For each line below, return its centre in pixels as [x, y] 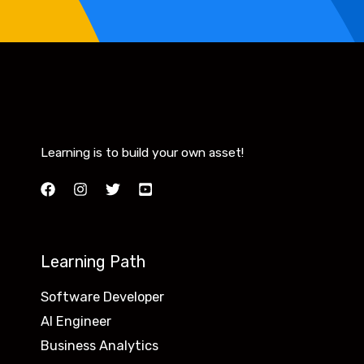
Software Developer [102, 297]
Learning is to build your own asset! [142, 152]
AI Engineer [76, 322]
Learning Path [93, 262]
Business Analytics [100, 346]
